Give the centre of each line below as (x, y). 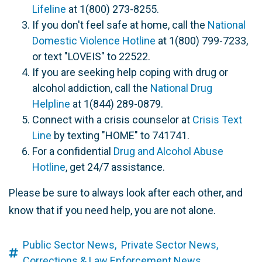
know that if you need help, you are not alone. (112, 211)
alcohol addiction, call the (91, 88)
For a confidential (73, 151)
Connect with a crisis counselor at (112, 120)
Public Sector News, (70, 245)
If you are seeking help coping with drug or (130, 73)
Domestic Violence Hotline (94, 41)
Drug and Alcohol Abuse (168, 151)
